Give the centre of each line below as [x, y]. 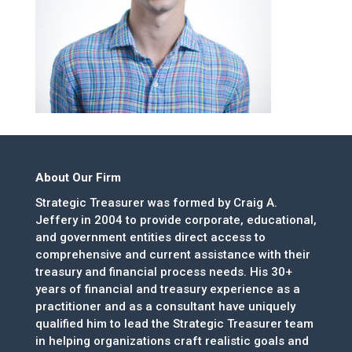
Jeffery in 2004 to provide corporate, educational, [176, 220]
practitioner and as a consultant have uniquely [165, 306]
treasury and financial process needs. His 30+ [163, 272]
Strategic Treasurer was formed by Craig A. [156, 203]
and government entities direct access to [150, 237]
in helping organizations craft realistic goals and [172, 341]
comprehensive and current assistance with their [172, 255]
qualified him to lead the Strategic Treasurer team [174, 324]
